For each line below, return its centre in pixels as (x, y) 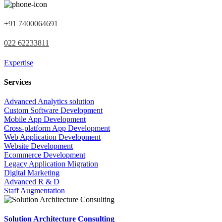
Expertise (19, 62)
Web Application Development (52, 137)
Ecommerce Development (45, 155)
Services (18, 82)
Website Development (38, 146)
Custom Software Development (53, 111)
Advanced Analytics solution (49, 102)
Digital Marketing (32, 173)
